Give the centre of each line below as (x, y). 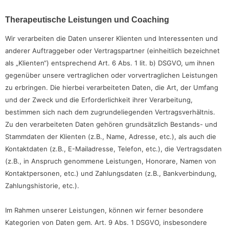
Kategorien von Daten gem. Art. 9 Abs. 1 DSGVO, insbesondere (106, 222)
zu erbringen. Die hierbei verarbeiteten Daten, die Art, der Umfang (112, 87)
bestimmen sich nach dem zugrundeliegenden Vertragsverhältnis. (110, 112)
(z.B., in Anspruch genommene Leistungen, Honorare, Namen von (111, 161)
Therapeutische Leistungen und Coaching (87, 19)
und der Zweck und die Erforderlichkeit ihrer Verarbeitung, (99, 99)
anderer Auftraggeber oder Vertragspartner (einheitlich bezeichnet (112, 50)
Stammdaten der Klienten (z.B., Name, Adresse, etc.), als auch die (111, 136)
